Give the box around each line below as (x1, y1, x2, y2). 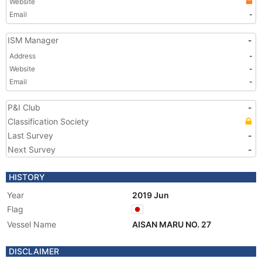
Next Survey (8, 144, 56, 154)
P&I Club (8, 102, 40, 112)
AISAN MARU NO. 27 (132, 219, 213, 229)
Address (9, 51, 36, 60)
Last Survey (8, 130, 53, 140)
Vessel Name (7, 219, 56, 229)
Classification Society (8, 116, 89, 126)
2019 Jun (132, 190, 171, 200)
